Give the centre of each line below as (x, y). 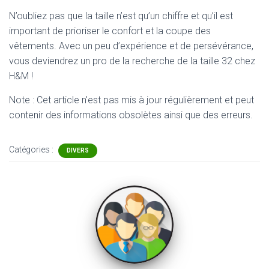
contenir (27, 115)
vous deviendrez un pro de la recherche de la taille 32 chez (132, 61)
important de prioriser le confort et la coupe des (110, 31)
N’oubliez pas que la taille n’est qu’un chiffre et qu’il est (121, 16)
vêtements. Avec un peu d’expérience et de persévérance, (131, 46)
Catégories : (32, 150)
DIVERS (78, 150)
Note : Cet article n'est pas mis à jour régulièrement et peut (131, 100)
